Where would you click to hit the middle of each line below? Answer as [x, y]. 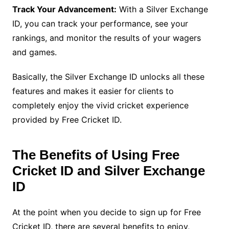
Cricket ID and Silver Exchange [108, 171]
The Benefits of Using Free [96, 155]
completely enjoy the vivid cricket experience [100, 106]
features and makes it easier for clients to [93, 91]
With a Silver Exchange [162, 9]
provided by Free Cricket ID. [67, 120]
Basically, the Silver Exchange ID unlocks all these [108, 77]
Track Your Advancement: [64, 9]
